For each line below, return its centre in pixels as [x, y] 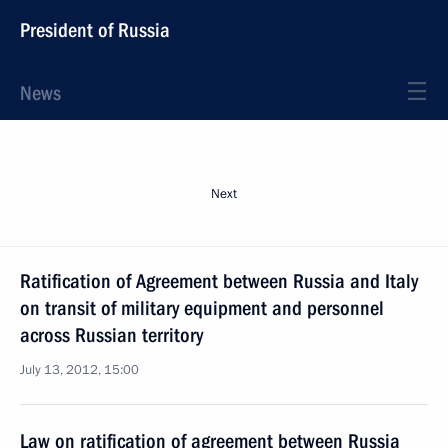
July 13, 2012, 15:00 [79, 370]
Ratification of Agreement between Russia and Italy [219, 281]
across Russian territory [111, 335]
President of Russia [95, 30]
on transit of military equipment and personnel [202, 308]
